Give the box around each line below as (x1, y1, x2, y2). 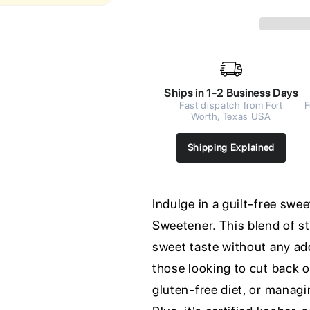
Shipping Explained (187, 141, 275, 153)
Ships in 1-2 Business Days (163, 86, 298, 100)
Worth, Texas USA (190, 110, 271, 122)
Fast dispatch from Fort (179, 99, 283, 111)
